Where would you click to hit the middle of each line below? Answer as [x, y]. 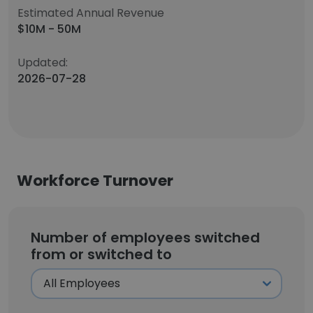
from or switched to [101, 254]
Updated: [43, 63]
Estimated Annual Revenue [91, 13]
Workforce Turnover [95, 181]
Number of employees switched [145, 238]
